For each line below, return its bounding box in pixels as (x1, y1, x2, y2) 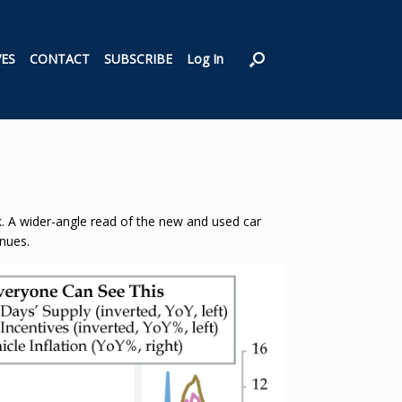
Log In (187, 50, 223, 68)
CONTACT (30, 50, 90, 68)
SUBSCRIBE (104, 50, 172, 68)
